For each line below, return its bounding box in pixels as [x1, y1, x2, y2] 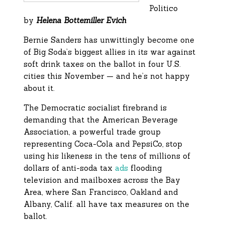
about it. [24, 83, 55, 93]
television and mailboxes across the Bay [24, 175, 181, 185]
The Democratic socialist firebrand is [24, 103, 167, 113]
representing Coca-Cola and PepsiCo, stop [24, 139, 183, 149]
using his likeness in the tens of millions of [24, 151, 191, 161]
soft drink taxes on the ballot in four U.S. [24, 59, 181, 69]
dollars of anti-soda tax [24, 163, 116, 173]
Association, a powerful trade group [24, 127, 161, 137]
